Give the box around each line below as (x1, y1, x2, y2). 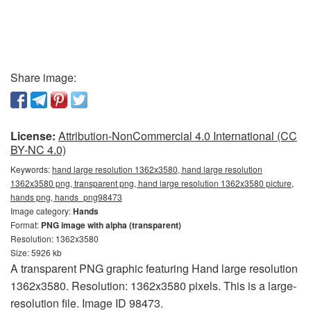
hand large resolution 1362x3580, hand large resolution (52, 163, 262, 176)
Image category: (10, 205, 73, 217)
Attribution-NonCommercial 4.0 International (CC (58, 128, 297, 144)
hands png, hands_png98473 (10, 191, 122, 203)
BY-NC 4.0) (10, 142, 66, 158)
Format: (10, 219, 41, 231)
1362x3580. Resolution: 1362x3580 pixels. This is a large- (10, 278, 296, 294)
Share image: (10, 69, 76, 86)
